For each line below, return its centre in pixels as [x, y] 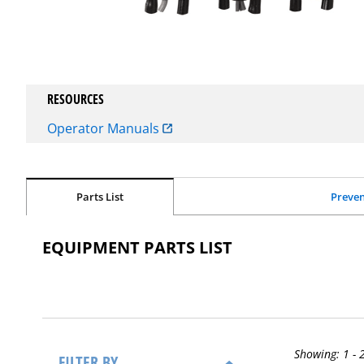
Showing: [318, 354]
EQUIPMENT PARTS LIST [137, 247]
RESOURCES [75, 99]
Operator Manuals [104, 128]
